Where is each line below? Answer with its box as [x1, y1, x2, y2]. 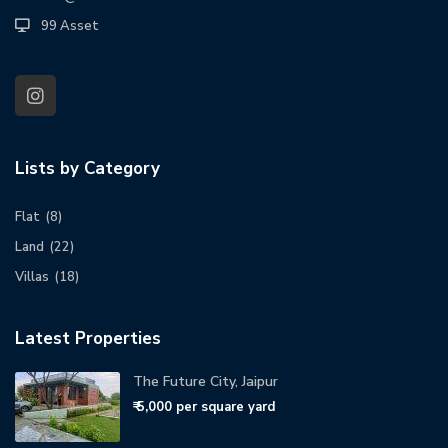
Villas [15, 268, 50, 287]
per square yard [176, 398, 276, 417]
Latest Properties [15, 327, 162, 351]
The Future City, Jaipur [133, 372, 279, 392]
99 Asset [41, 17, 100, 36]
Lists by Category [15, 157, 161, 181]
